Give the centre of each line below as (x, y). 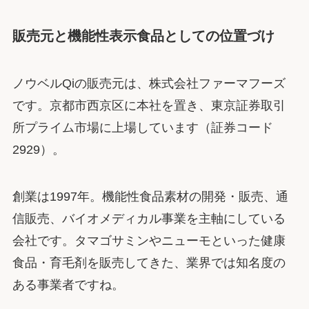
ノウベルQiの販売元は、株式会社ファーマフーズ (149, 84)
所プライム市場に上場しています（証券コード (142, 128)
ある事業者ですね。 (68, 285)
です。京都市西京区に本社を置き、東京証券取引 (149, 106)
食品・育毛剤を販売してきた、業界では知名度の (149, 263)
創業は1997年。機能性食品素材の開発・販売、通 (150, 197)
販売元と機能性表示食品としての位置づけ (143, 36)
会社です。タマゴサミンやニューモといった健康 (149, 241)
